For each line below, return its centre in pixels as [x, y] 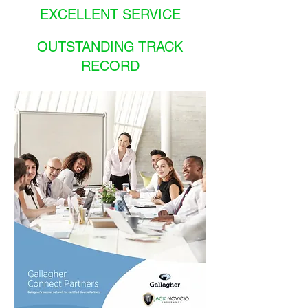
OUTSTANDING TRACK [110, 46]
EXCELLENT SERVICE [110, 14]
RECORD [110, 66]
